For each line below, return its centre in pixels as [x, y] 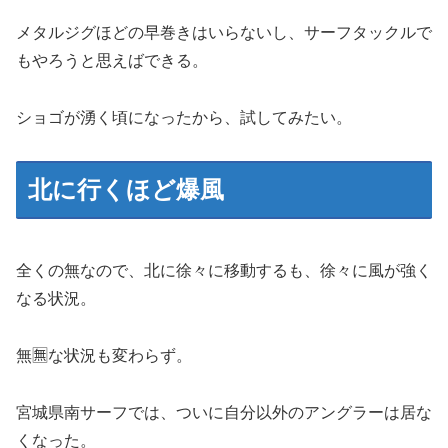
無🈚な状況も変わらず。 [104, 356]
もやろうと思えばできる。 [112, 60]
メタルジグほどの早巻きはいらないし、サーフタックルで [224, 32]
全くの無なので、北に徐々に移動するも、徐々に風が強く [224, 271]
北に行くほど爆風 [126, 189]
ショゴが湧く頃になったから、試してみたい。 [184, 117]
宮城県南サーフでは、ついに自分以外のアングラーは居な [224, 413]
